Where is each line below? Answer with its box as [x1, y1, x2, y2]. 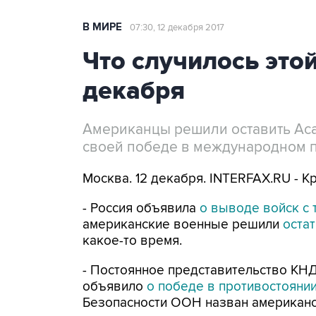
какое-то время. [83, 233, 182, 249]
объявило [83, 279, 147, 295]
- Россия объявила [83, 200, 200, 217]
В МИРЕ [83, 20, 122, 34]
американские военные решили [83, 217, 283, 233]
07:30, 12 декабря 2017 [130, 22, 224, 33]
